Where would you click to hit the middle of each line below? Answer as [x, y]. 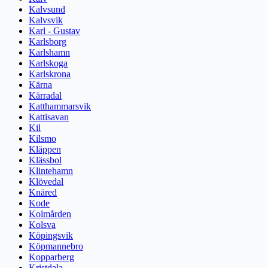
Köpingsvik [51, 236]
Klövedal [46, 182]
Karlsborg [48, 42]
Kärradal [45, 96]
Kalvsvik [46, 20]
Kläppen [45, 150]
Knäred [43, 193]
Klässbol [45, 160]
